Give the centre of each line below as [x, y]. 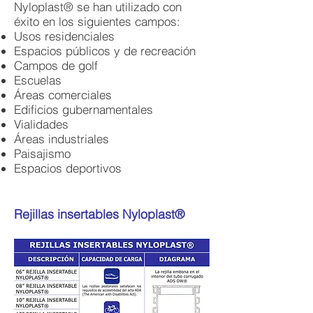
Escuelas [38, 80]
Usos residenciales [64, 36]
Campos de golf [56, 65]
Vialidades [41, 124]
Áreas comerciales [63, 95]
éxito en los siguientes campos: [97, 21]
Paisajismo [42, 153]
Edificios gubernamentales [83, 109]
